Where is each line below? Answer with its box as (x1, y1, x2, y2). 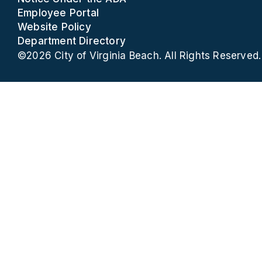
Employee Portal (18, 7, 99, 19)
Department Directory (18, 35, 126, 47)
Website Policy (18, 21, 91, 33)
